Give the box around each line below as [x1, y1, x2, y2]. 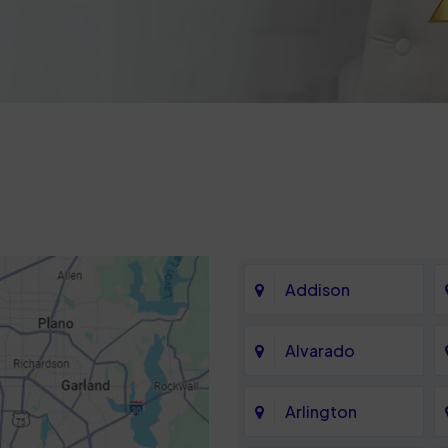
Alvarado [285, 339, 355, 361]
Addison [285, 278, 350, 300]
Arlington [285, 400, 357, 422]
